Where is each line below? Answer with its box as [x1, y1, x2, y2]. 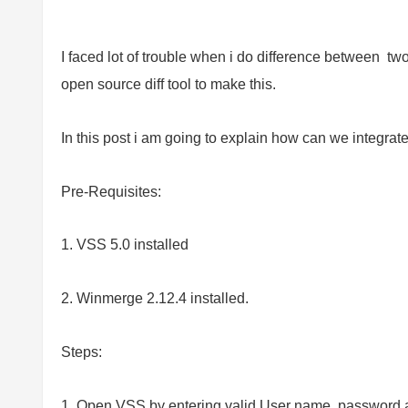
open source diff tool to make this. [61, 76, 276, 92]
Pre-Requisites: [61, 183, 161, 199]
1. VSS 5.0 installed [61, 237, 189, 253]
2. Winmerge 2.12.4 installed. [61, 291, 249, 307]
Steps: [61, 343, 102, 360]
